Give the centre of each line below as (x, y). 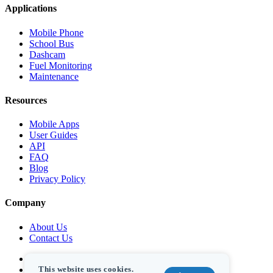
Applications (31, 9)
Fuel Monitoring (61, 65)
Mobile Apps (54, 124)
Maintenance (54, 76)
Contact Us (51, 238)
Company (25, 203)
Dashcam (47, 54)
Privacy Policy (57, 179)
